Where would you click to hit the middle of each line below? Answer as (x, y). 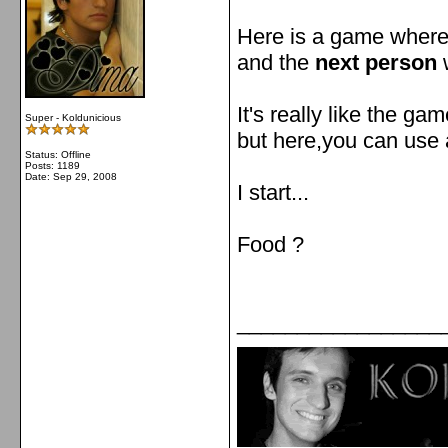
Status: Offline (58, 154)
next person (376, 62)
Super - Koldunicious (73, 117)
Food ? (270, 244)
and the (276, 62)
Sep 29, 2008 (85, 176)
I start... (273, 192)
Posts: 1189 (52, 165)
